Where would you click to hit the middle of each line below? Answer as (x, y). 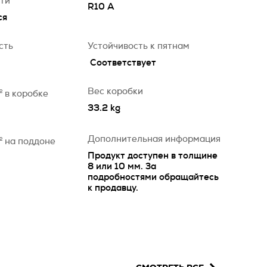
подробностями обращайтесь (153, 177)
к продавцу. (113, 188)
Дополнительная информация (154, 139)
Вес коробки (115, 91)
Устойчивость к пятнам (139, 46)
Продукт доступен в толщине (153, 156)
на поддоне (30, 142)
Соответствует (123, 63)
